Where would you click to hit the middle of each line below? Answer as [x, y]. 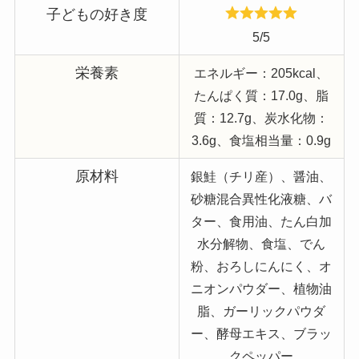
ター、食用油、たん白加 [262, 221]
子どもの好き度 [97, 14]
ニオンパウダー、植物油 [262, 288]
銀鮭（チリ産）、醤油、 [262, 176]
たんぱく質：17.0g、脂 [262, 95]
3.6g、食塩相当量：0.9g [262, 140]
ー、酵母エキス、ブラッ [262, 333]
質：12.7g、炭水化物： [262, 117]
